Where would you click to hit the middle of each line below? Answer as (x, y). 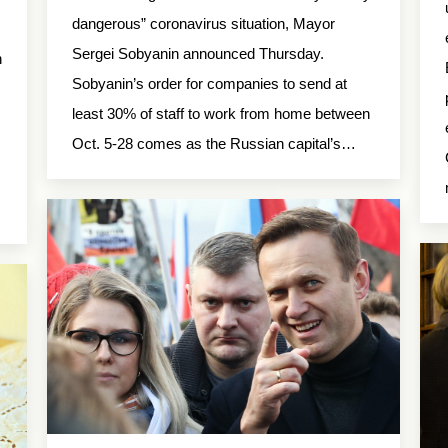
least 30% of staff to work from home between (221, 114)
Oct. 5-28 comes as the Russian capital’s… (214, 144)
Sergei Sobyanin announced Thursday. (200, 54)
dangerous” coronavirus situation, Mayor (203, 24)
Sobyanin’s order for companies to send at (209, 84)
